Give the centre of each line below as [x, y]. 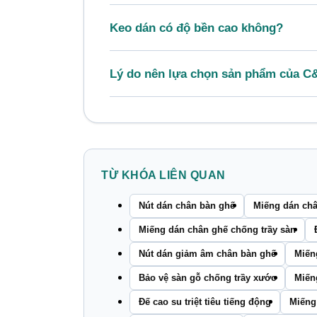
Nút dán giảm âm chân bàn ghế [207, 253]
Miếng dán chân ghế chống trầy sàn [217, 229]
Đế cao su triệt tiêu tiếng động [205, 301]
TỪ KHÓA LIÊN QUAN [165, 175]
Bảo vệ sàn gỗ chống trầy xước [207, 277]
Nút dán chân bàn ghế [187, 205]
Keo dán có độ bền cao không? [196, 27]
